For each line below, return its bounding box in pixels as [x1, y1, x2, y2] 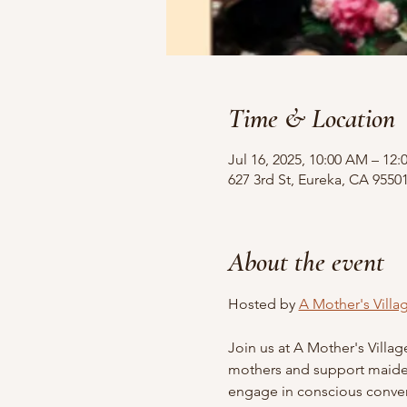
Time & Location [227, 102, 395, 135]
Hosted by [227, 295, 299, 313]
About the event [227, 245, 384, 279]
